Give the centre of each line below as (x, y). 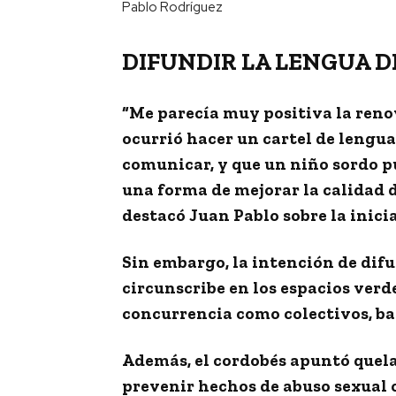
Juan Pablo (236, 215)
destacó (156, 215)
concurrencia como (203, 313)
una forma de (178, 189)
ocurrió (152, 138)
